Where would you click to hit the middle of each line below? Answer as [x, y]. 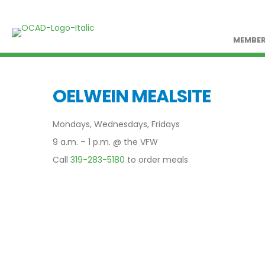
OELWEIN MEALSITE [132, 96]
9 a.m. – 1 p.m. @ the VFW [105, 142]
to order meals [156, 160]
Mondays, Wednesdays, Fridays [116, 124]
